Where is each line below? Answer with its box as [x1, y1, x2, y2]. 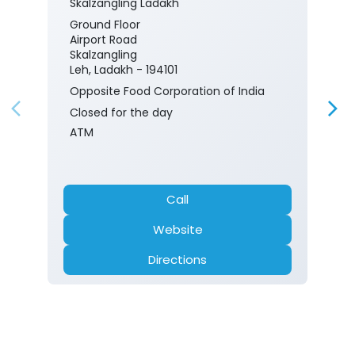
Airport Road [70, 32, 137, 48]
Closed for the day [70, 105, 173, 121]
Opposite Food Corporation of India [70, 83, 265, 100]
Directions [148, 251, 207, 269]
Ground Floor [70, 17, 140, 33]
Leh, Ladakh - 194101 [70, 62, 177, 78]
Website [152, 221, 203, 239]
